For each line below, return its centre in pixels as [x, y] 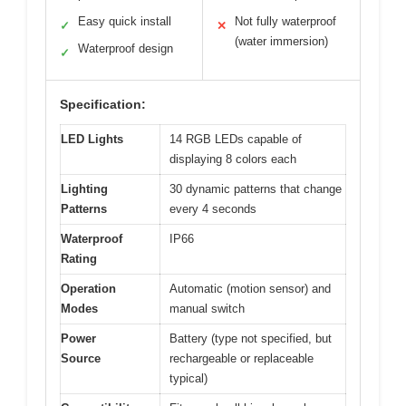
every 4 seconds [213, 208]
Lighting [84, 188]
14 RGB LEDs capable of [236, 139]
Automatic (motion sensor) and [250, 288]
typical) [188, 378]
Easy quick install [125, 21]
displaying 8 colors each [233, 159]
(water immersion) [281, 41]
